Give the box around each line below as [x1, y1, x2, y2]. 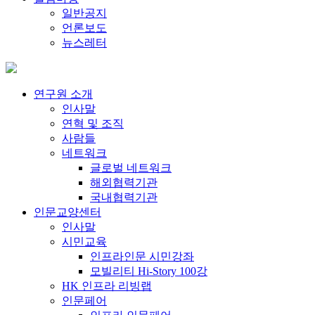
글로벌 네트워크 [90, 162, 172, 174]
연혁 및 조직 [62, 117, 124, 129]
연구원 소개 [34, 88, 93, 100]
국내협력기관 [90, 191, 157, 203]
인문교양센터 [34, 206, 101, 218]
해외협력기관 [90, 176, 157, 188]
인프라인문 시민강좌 [90, 250, 194, 262]
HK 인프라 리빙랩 [62, 280, 152, 292]
